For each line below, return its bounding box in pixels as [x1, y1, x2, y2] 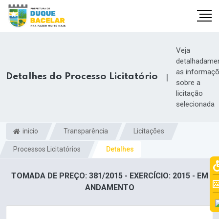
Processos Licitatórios [13, 145, 81, 153]
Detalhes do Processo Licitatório [6, 72, 158, 82]
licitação [176, 88, 203, 98]
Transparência [64, 127, 108, 135]
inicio [21, 127, 38, 135]
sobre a [176, 78, 200, 87]
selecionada [176, 99, 215, 109]
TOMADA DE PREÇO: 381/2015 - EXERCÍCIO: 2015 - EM [11, 171, 208, 181]
